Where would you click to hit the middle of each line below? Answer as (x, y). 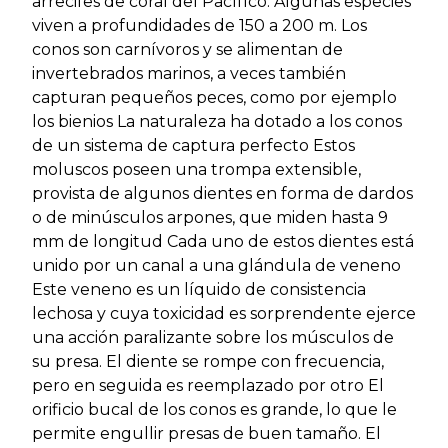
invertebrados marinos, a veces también (189, 73)
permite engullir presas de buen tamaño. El (206, 433)
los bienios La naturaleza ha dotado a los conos (217, 121)
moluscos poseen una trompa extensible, (196, 169)
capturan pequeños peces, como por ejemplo (214, 97)
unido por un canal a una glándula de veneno (216, 265)
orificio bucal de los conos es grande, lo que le (214, 409)
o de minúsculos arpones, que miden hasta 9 (210, 217)
